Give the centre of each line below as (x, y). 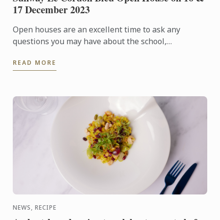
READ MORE (35, 63)
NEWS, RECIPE (35, 207)
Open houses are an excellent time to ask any (97, 29)
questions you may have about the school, (90, 41)
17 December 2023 (52, 10)
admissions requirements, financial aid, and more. (105, 53)
